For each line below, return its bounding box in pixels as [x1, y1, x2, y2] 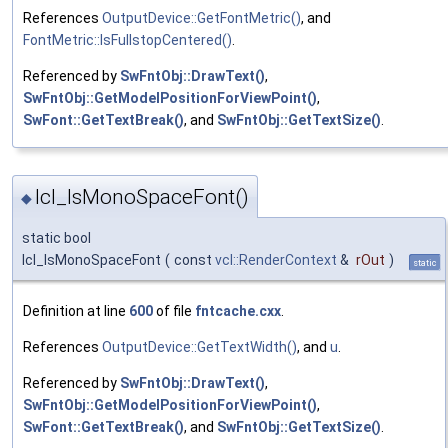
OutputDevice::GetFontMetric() [102, 9, 301, 26]
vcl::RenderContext [215, 252, 337, 269]
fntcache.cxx [195, 303, 281, 320]
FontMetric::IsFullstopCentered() [23, 31, 232, 48]
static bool [22, 230, 91, 247]
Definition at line [23, 303, 129, 320]
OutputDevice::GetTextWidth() [102, 339, 297, 356]
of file [153, 303, 195, 320]
